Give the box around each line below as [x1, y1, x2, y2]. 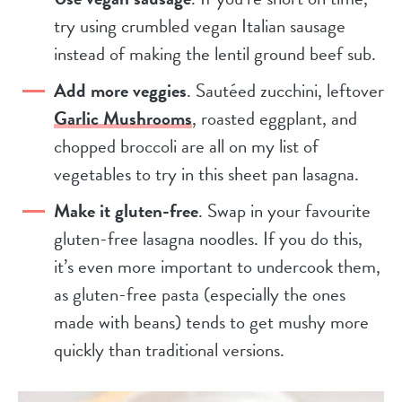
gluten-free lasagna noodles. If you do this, [54, 224, 363, 254]
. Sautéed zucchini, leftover [187, 76, 384, 106]
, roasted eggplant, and [192, 104, 357, 134]
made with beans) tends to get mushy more [54, 308, 369, 337]
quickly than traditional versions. [54, 336, 284, 365]
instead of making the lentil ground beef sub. [54, 39, 380, 69]
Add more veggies [54, 76, 187, 106]
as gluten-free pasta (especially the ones [54, 280, 345, 310]
